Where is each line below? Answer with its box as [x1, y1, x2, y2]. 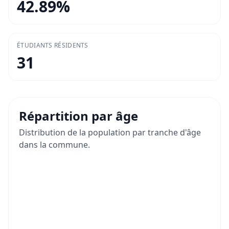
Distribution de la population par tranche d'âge [19, 127, 201, 139]
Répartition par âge [19, 107, 138, 125]
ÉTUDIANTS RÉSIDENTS [17, 41, 88, 50]
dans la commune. [19, 139, 90, 151]
